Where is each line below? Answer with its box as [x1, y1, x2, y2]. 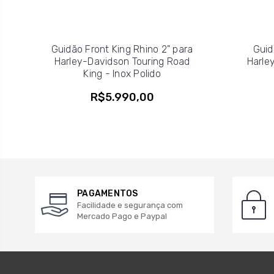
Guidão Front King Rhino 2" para [51, 43, 193, 55]
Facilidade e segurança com [77, 200, 183, 210]
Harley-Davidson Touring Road [54, 55, 190, 67]
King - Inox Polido [83, 67, 161, 80]
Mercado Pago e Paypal [77, 211, 167, 221]
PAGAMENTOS [77, 188, 138, 199]
